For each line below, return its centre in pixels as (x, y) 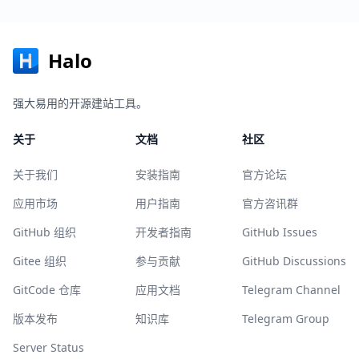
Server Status (48, 347)
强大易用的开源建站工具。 (80, 103)
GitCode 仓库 (47, 290)
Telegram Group (286, 319)
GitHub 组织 (44, 232)
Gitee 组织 (40, 261)
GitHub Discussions (294, 261)
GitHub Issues (280, 232)
